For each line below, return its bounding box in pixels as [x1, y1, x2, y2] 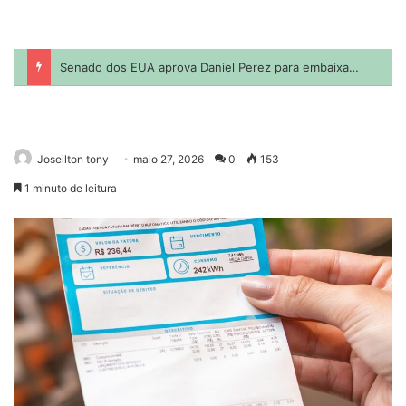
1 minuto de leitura [22, 181, 117, 195]
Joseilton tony [37, 152, 109, 166]
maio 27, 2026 [133, 152, 204, 166]
